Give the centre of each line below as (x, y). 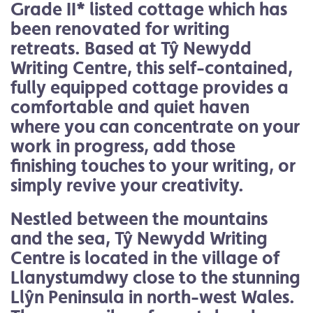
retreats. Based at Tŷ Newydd (131, 48)
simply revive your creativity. (127, 185)
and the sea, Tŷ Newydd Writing (139, 238)
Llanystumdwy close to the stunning (155, 277)
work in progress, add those (123, 146)
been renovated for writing (120, 28)
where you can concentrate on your (155, 126)
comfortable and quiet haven (130, 107)
